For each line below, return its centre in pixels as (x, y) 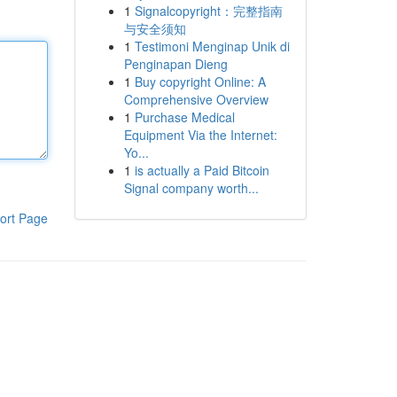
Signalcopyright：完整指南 (208, 11)
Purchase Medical (184, 117)
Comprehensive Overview (196, 99)
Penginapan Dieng (175, 64)
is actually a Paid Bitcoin (202, 170)
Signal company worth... (191, 188)
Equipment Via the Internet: (200, 135)
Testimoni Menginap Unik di (212, 46)
